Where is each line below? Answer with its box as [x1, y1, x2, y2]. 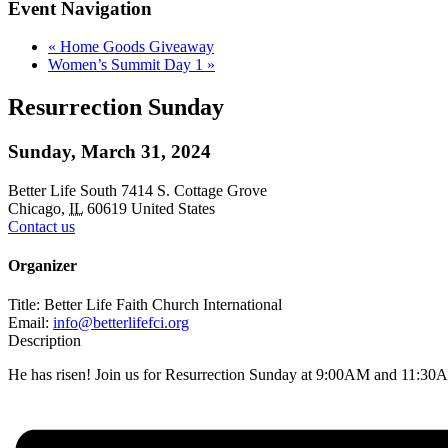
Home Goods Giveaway [56, 38, 214, 56]
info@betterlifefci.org [53, 314, 189, 332]
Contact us [8, 217, 75, 235]
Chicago [8, 199, 61, 217]
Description [8, 332, 81, 350]
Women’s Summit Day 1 [48, 56, 207, 74]
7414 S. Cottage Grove [121, 181, 267, 199]
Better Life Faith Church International [44, 296, 282, 314]
